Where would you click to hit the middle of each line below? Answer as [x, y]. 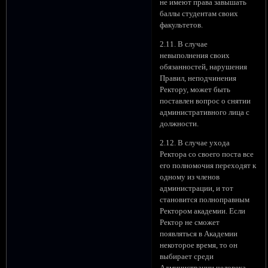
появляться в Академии [199, 234]
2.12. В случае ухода [195, 143]
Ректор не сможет [190, 222]
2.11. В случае [184, 44]
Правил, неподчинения [198, 78]
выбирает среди [187, 256]
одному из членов [190, 177]
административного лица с [205, 112]
